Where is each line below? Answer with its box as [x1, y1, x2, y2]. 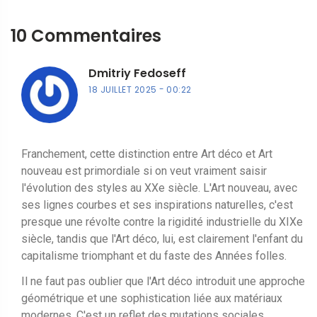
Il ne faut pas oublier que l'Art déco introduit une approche [21, 274, 305, 288]
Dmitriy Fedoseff [88, 64, 186, 81]
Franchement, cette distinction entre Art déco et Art [21, 146, 272, 161]
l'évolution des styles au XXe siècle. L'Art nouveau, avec [21, 180, 297, 195]
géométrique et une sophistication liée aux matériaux [21, 291, 282, 305]
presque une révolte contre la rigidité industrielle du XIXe [21, 214, 303, 229]
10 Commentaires [11, 23, 161, 47]
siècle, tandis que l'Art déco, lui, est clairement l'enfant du [21, 231, 303, 246]
